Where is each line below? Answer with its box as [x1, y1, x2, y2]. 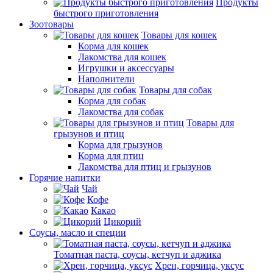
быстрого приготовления [54, 8, 158, 18]
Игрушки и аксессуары [78, 63, 174, 73]
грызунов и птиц [54, 129, 124, 139]
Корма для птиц [78, 151, 144, 161]
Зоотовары [29, 19, 74, 29]
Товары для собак [139, 85, 212, 95]
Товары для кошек [141, 30, 217, 40]
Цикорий [104, 216, 141, 227]
